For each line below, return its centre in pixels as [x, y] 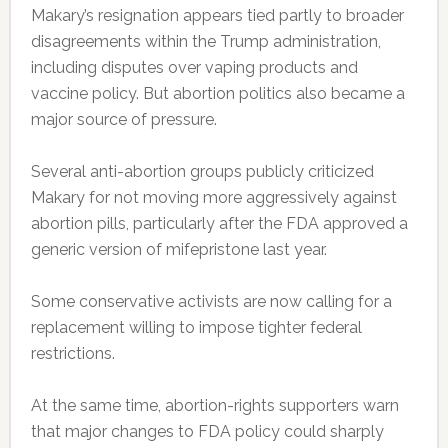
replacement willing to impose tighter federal [196, 327]
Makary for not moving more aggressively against [213, 197]
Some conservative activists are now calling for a [211, 301]
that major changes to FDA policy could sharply [207, 431]
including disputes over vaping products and [194, 67]
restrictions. [72, 353]
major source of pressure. [123, 119]
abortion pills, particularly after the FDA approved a [219, 223]
